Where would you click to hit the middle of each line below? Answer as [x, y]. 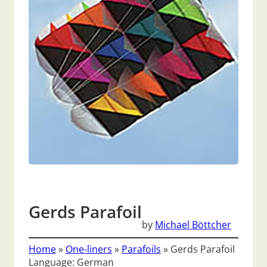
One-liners [89, 249]
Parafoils [141, 249]
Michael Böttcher [193, 224]
